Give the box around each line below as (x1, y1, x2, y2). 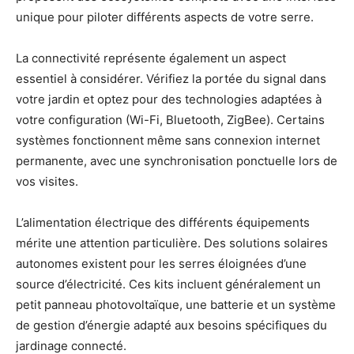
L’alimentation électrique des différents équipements (16, 214, 310, 230)
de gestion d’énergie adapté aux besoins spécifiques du (16, 317, 327, 333)
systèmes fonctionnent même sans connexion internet (16, 132, 320, 148)
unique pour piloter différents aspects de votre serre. (16, 9, 314, 24)
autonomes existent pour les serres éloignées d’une (16, 255, 307, 271)
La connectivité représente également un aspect (16, 50, 286, 66)
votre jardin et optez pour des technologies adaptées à (16, 91, 322, 107)
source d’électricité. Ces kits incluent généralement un (16, 276, 321, 292)
